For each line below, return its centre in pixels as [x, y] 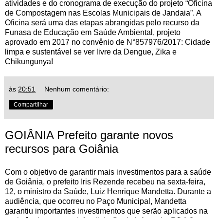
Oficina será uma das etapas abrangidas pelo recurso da [102, 22]
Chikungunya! [29, 61]
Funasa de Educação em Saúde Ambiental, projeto [93, 32]
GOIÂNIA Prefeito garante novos [89, 135]
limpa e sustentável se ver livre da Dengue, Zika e [91, 52]
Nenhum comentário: [77, 89]
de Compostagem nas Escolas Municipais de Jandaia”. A [103, 13]
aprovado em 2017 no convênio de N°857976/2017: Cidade [108, 42]
